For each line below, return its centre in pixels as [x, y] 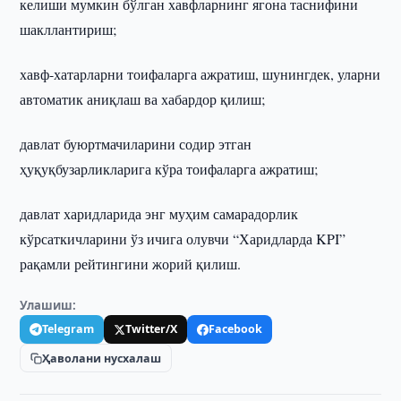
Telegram [68, 329]
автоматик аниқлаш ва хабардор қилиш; [143, 99]
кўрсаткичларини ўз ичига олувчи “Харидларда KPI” [183, 239]
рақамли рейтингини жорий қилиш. [131, 264]
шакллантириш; [68, 29]
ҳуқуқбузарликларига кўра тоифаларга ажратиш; [169, 169]
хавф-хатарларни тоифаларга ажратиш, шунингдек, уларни [200, 74]
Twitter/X [152, 329]
